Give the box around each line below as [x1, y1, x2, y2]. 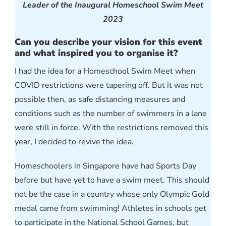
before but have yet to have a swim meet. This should [15, 175, 209, 186]
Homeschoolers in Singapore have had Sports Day [15, 160, 196, 172]
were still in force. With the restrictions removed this [15, 122, 208, 134]
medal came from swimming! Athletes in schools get [15, 203, 206, 214]
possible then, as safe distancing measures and [15, 94, 185, 105]
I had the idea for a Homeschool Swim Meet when [15, 66, 195, 77]
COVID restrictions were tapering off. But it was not [15, 80, 203, 91]
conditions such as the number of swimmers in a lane [15, 108, 207, 120]
